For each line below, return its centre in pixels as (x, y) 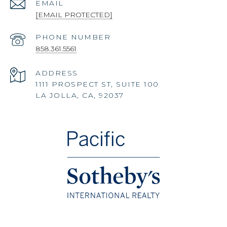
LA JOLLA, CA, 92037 (80, 95)
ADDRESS (57, 73)
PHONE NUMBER (73, 37)
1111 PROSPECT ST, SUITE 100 (97, 84)
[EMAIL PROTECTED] (74, 14)
